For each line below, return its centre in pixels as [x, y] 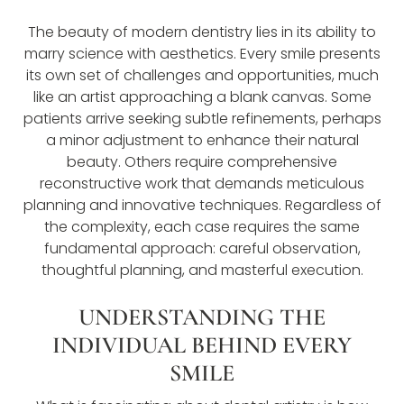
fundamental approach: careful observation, [202, 248]
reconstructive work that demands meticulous [202, 183]
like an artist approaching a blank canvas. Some [202, 96]
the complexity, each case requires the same [202, 226]
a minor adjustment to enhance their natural [202, 140]
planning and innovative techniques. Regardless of [202, 205]
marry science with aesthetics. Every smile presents [202, 53]
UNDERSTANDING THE [202, 317]
